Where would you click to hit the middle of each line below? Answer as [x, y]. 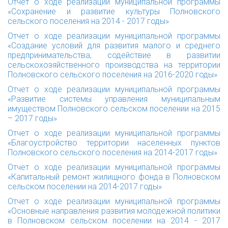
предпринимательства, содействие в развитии [114, 55]
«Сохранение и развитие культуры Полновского [114, 11]
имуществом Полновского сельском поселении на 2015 [114, 109]
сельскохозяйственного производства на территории [114, 65]
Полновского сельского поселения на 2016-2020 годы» [112, 75]
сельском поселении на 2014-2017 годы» [85, 187]
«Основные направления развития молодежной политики [114, 211]
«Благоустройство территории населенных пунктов [114, 143]
